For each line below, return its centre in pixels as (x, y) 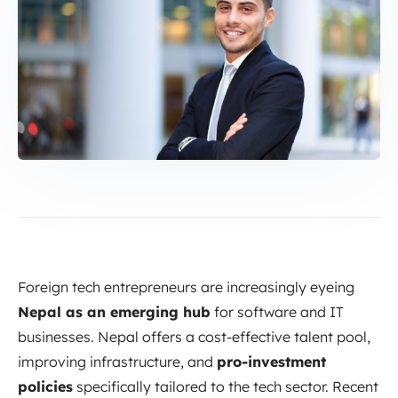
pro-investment (271, 361)
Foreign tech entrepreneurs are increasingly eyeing (186, 287)
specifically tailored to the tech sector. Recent (226, 386)
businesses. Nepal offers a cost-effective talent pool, (194, 336)
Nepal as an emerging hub (114, 311)
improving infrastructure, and (117, 361)
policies (45, 386)
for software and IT (277, 311)
